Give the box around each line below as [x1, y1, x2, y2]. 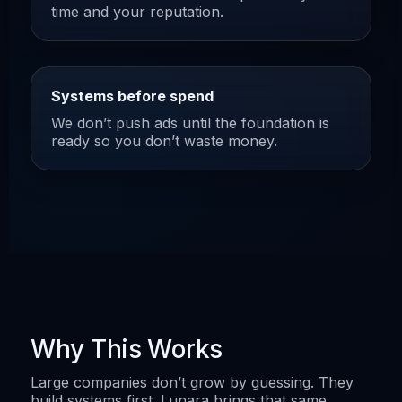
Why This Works [31, 333, 223, 364]
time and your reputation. [51, 2, 223, 21]
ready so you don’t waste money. [51, 131, 277, 150]
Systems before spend [51, 86, 214, 105]
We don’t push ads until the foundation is [51, 113, 329, 132]
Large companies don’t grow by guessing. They [31, 372, 354, 391]
